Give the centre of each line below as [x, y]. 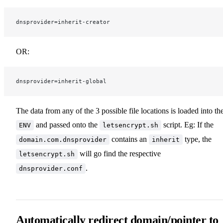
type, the [197, 139]
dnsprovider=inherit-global [61, 81]
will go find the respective [119, 153]
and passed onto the [67, 124]
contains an [129, 139]
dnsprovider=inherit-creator [63, 22]
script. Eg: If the [187, 124]
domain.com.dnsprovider [63, 139]
